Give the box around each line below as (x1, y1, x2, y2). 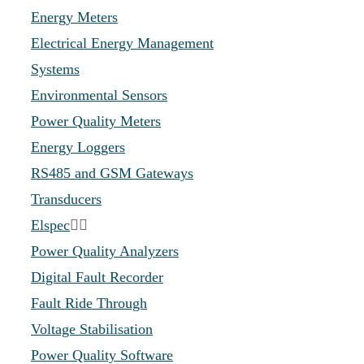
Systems (31, 61, 80, 77)
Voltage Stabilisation (31, 321, 153, 337)
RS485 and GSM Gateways (31, 165, 193, 181)
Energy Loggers (31, 139, 125, 155)
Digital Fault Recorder (31, 269, 163, 285)
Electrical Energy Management (31, 35, 214, 51)
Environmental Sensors (31, 87, 167, 103)
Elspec (31, 217, 70, 233)
